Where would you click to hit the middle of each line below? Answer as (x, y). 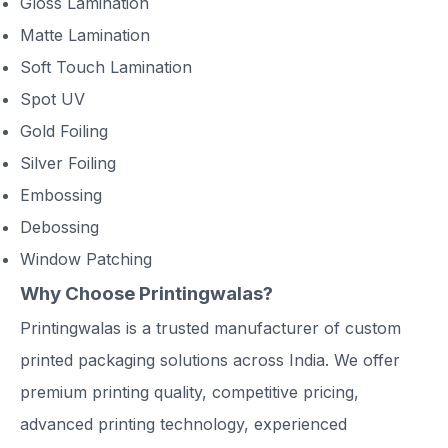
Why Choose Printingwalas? (146, 294)
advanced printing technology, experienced (183, 424)
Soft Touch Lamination (106, 67)
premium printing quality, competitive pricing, (189, 392)
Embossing (61, 195)
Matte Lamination (85, 35)
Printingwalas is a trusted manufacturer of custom (210, 328)
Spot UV (52, 99)
